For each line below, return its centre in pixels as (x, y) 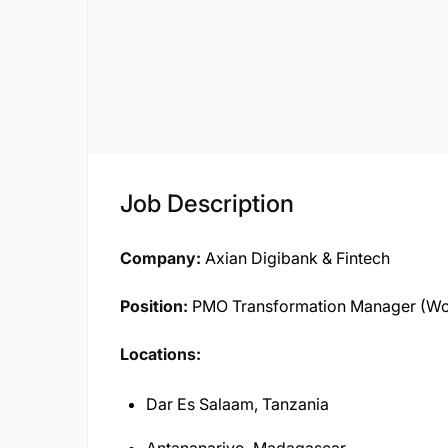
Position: (154, 306)
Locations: (160, 354)
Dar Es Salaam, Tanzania (237, 404)
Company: (160, 258)
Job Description (207, 203)
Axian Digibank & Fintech (295, 258)
